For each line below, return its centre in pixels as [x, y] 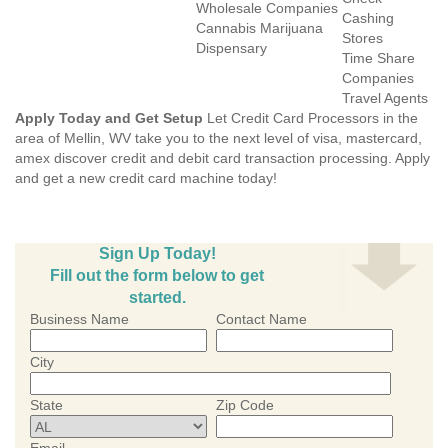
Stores [362, 38]
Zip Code [245, 405]
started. [157, 297]
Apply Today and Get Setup [109, 118]
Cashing [368, 18]
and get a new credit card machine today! [146, 178]
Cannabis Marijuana [259, 28]
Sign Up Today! [157, 253]
